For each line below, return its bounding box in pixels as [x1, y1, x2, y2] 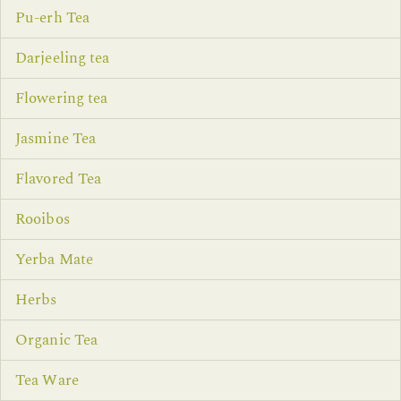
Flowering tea [15, 87, 108, 111]
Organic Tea [15, 328, 98, 353]
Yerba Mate [15, 248, 93, 272]
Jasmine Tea [15, 127, 97, 151]
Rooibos [15, 208, 70, 232]
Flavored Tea [15, 167, 102, 192]
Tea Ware [15, 369, 79, 393]
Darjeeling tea [15, 47, 110, 71]
